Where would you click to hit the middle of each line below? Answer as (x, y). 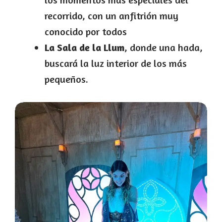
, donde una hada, (164, 47)
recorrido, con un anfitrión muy (111, 15)
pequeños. (66, 79)
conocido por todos (86, 31)
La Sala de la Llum (84, 47)
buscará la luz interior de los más (116, 63)
